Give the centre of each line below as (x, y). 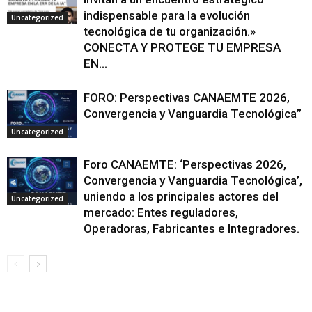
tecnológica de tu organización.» (170, 32)
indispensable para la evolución (167, 16)
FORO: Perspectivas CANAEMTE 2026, (187, 98)
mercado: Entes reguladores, (161, 213)
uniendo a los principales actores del (181, 197)
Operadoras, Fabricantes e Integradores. (192, 229)
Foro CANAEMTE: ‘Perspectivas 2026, (185, 165)
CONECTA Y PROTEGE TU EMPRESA (182, 48)
